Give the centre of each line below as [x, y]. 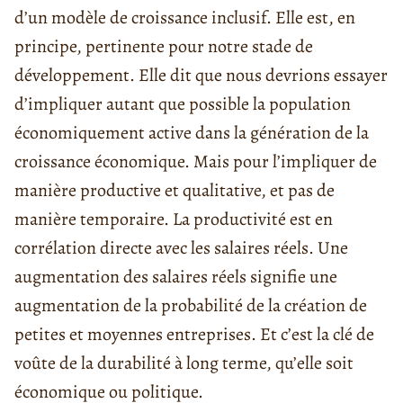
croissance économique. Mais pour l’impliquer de [196, 161]
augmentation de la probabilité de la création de [191, 305]
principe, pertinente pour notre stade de [164, 46]
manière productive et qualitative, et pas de [175, 190]
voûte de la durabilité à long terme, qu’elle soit [184, 363]
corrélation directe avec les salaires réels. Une [181, 247]
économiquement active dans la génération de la [192, 132]
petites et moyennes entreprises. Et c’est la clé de [194, 334]
